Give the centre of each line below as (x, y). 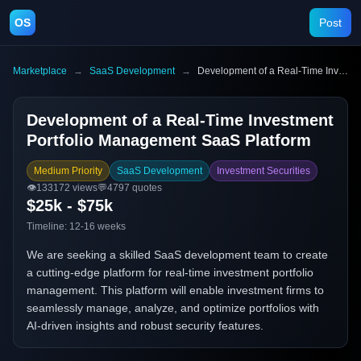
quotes (146, 188)
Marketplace (40, 71)
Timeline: (48, 226)
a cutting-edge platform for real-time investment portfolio (170, 272)
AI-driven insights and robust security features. (145, 326)
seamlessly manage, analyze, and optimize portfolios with (173, 308)
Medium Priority (68, 171)
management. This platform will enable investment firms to (175, 290)
